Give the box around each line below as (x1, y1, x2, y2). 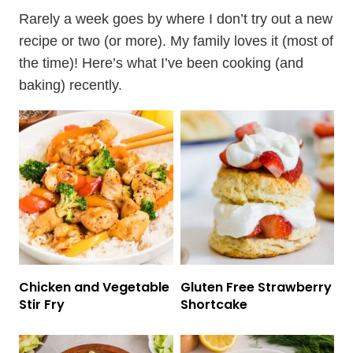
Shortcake (180, 295, 247, 314)
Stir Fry (19, 295, 65, 314)
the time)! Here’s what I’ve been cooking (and (19, 55, 303, 72)
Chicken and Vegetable (19, 277, 169, 296)
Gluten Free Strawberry (180, 277, 332, 296)
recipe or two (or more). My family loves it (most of (19, 33, 333, 50)
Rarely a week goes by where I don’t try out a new (19, 11, 333, 28)
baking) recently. (19, 77, 122, 94)
